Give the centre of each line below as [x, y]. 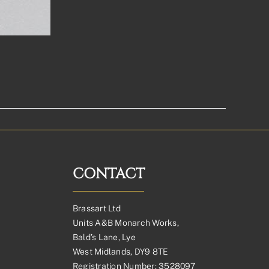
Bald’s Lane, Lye [104, 237]
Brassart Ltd [97, 208]
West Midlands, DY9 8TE [121, 252]
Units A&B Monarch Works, [126, 223]
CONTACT [109, 174]
